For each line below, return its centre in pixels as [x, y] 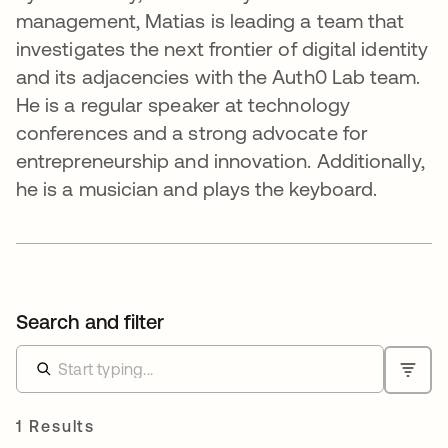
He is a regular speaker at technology [183, 105]
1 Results [56, 426]
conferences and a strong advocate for [192, 133]
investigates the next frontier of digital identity [222, 49]
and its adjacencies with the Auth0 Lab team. [218, 77]
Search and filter [90, 322]
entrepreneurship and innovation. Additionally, [220, 161]
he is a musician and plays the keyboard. [197, 189]
